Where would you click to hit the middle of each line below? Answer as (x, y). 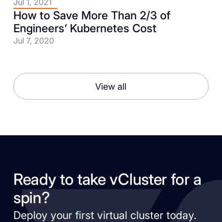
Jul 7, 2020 (33, 40)
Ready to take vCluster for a (108, 180)
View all (111, 86)
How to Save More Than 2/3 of (92, 15)
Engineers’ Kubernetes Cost (85, 28)
